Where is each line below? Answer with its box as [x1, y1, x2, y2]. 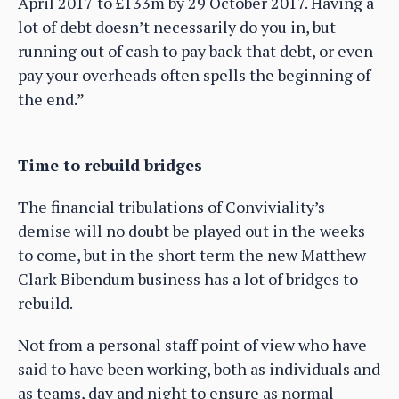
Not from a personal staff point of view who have [18, 334, 367, 356]
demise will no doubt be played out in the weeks [18, 220, 365, 242]
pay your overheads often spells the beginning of [18, 64, 370, 86]
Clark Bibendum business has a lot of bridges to [18, 268, 358, 290]
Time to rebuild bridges [18, 154, 202, 176]
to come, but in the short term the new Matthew [18, 244, 366, 266]
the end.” [18, 88, 85, 110]
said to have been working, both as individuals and [18, 358, 380, 380]
